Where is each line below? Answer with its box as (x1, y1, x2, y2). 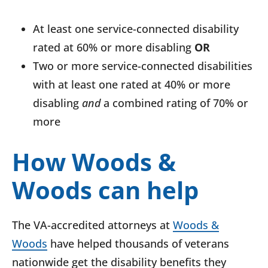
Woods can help (12, 173, 199, 207)
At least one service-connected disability (33, 22, 239, 36)
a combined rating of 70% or (100, 96, 248, 111)
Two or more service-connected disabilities (33, 59, 252, 74)
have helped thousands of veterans (47, 236, 229, 251)
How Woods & (12, 145, 176, 179)
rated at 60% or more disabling (33, 40, 194, 55)
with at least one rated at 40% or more (33, 77, 230, 92)
